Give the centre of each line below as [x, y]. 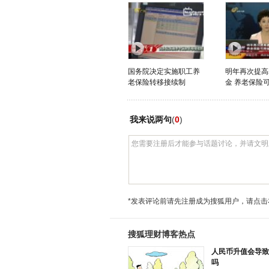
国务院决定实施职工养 [164, 71]
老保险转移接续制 [156, 82]
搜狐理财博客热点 [162, 234]
